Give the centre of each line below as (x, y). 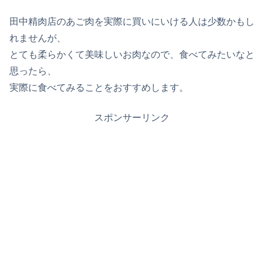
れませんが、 (38, 38)
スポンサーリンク (132, 117)
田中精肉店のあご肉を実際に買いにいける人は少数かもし (132, 22)
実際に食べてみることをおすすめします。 (99, 88)
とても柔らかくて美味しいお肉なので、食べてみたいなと (132, 55)
